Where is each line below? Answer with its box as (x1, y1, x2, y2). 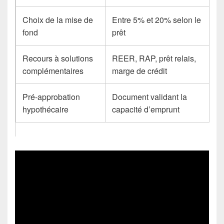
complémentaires (22, 65, 84, 77)
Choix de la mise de (22, 14, 93, 26)
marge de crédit (112, 65, 167, 77)
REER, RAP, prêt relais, (112, 52, 196, 64)
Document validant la (112, 91, 187, 103)
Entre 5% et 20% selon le (112, 14, 201, 26)
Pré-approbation (22, 91, 80, 103)
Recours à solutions (22, 52, 93, 64)
